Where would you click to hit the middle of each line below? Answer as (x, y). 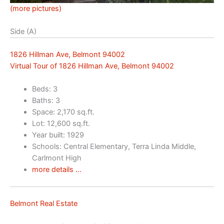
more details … (56, 170)
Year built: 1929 (58, 135)
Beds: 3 (44, 89)
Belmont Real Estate (44, 204)
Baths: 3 (46, 101)
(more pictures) (36, 8)
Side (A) (23, 32)
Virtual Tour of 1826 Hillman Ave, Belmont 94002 (92, 66)
